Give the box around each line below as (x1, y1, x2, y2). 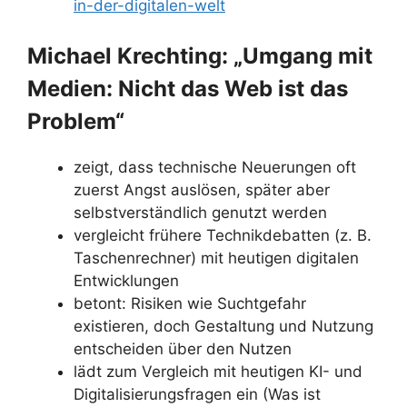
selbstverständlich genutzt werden (74, 203, 327, 222)
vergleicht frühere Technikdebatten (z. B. (74, 226, 372, 244)
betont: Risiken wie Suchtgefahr (74, 294, 306, 313)
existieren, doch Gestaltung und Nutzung (74, 317, 373, 335)
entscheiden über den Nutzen (74, 340, 292, 358)
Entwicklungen (74, 272, 179, 290)
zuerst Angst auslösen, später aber (74, 181, 330, 199)
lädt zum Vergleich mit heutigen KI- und (74, 362, 362, 381)
